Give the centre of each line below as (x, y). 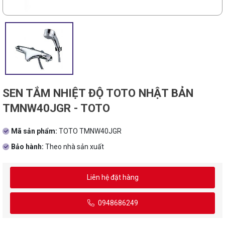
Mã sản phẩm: (35, 131)
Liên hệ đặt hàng (113, 178)
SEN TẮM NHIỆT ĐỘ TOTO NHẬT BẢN (98, 93)
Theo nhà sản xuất (75, 147)
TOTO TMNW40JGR (90, 131)
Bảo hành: (28, 147)
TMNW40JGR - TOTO (56, 108)
